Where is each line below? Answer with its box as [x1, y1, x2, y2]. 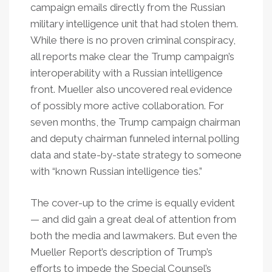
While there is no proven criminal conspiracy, [30, 34, 236, 46]
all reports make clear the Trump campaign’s [30, 50, 234, 63]
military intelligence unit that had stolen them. [30, 18, 238, 30]
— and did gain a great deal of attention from [30, 213, 236, 225]
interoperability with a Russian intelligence [30, 67, 223, 79]
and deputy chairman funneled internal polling [30, 132, 239, 144]
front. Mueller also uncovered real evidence [30, 83, 233, 95]
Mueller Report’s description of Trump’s [30, 246, 212, 258]
